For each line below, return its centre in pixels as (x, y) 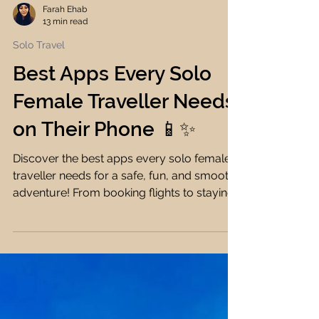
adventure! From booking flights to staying (124, 267)
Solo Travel (39, 119)
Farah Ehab (65, 83)
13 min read (65, 95)
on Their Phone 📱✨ (104, 203)
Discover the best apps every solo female (122, 232)
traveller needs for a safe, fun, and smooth (124, 250)
